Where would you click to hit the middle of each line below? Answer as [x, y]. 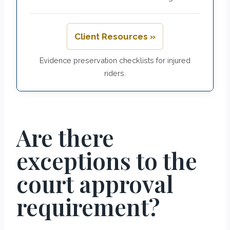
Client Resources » [115, 36]
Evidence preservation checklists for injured [115, 60]
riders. [115, 73]
